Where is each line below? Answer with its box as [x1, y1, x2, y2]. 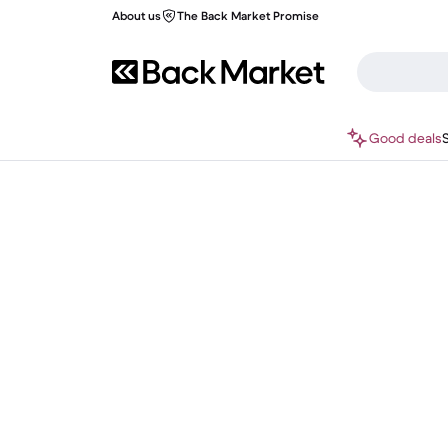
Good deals [369, 129, 442, 147]
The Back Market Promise [177, 8, 319, 23]
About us [112, 8, 161, 23]
